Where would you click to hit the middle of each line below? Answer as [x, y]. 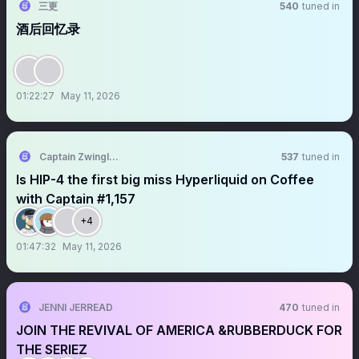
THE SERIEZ [52, 349]
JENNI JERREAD [76, 307]
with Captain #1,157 [76, 199]
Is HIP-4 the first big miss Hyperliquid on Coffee [165, 179]
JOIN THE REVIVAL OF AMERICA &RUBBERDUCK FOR [179, 330]
